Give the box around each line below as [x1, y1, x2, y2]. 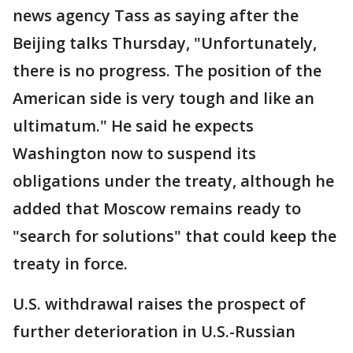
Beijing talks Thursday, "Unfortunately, [13, 32, 317, 54]
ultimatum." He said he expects [13, 115, 254, 137]
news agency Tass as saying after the [13, 5, 299, 27]
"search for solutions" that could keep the [13, 225, 336, 247]
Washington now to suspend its [13, 143, 256, 165]
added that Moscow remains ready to [13, 198, 301, 220]
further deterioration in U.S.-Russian [13, 321, 295, 343]
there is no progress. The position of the [13, 60, 321, 82]
